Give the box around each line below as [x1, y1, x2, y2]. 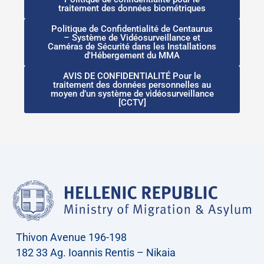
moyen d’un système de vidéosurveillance [50, 88, 214, 100]
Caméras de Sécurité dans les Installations [48, 41, 216, 52]
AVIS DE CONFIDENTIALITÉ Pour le [63, 71, 201, 82]
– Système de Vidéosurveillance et [64, 32, 200, 44]
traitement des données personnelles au [53, 80, 211, 91]
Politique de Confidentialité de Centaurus [51, 24, 213, 35]
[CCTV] [118, 97, 146, 108]
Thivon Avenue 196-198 [16, 231, 127, 244]
